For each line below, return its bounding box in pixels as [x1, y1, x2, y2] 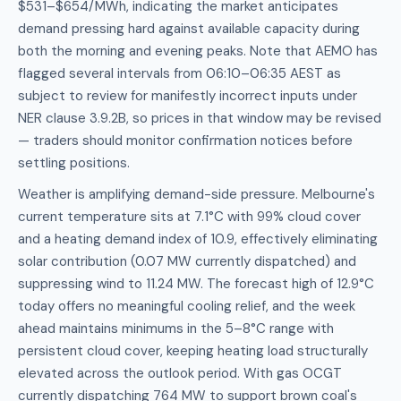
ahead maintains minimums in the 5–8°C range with [18, 320, 334, 337]
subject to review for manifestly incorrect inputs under [18, 87, 357, 105]
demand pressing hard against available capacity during [18, 20, 360, 38]
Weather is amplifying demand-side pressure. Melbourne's [18, 185, 375, 203]
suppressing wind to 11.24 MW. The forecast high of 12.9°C [18, 275, 374, 293]
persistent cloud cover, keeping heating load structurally [18, 342, 368, 360]
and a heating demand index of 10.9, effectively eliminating [18, 230, 378, 248]
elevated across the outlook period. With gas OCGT [18, 364, 342, 382]
